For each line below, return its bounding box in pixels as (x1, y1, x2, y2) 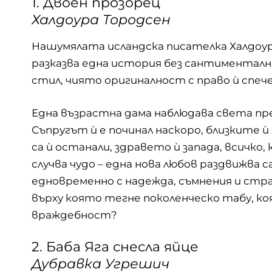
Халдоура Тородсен (32, 12, 171, 29)
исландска (107, 40, 166, 53)
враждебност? (32, 208, 117, 221)
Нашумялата (32, 40, 107, 53)
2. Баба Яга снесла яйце (32, 239, 199, 256)
